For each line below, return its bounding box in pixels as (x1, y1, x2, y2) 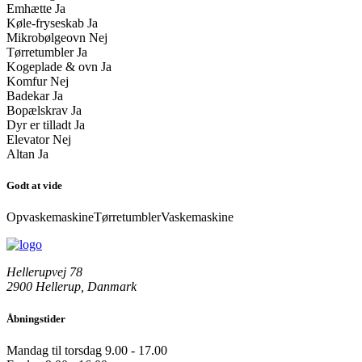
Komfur (6, 74, 47, 89)
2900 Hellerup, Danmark (6, 280, 137, 294)
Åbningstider (6, 312, 65, 325)
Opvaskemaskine (6, 210, 94, 225)
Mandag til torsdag (6, 343, 102, 357)
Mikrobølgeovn (6, 31, 86, 45)
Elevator (6, 133, 49, 147)
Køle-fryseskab (6, 16, 84, 31)
